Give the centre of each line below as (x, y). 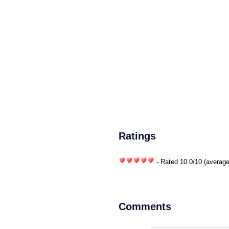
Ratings (137, 136)
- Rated (167, 162)
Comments (145, 206)
